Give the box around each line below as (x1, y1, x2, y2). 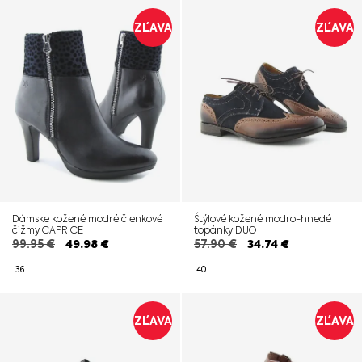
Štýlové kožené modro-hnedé (194, 213, 331, 225)
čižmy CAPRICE (12, 224, 83, 236)
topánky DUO (194, 224, 256, 236)
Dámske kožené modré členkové (12, 213, 162, 225)
